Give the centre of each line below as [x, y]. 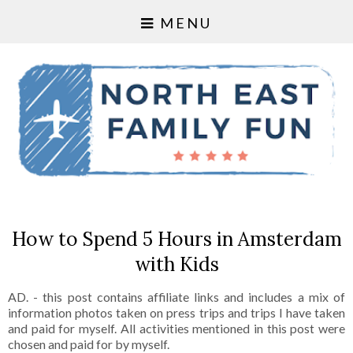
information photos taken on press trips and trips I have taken [176, 313]
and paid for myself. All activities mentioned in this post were [176, 329]
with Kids [176, 264]
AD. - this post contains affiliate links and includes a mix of [176, 297]
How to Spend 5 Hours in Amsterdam [176, 239]
